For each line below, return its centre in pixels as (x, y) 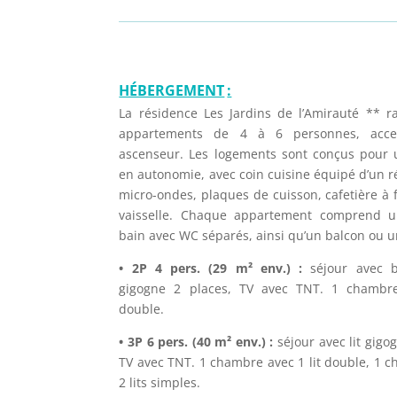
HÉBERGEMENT (172, 90)
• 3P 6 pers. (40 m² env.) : (196, 342)
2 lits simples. (160, 382)
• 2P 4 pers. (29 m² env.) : (215, 268)
